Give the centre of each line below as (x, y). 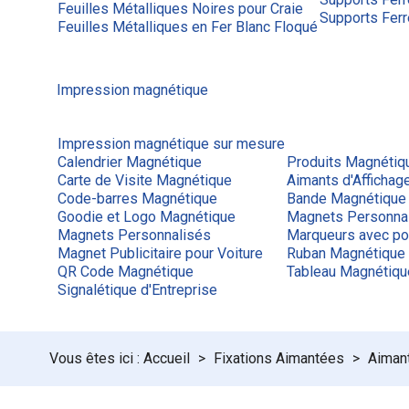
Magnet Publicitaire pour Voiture (160, 253)
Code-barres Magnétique (137, 199)
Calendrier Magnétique (130, 162)
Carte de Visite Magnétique (145, 180)
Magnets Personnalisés (134, 235)
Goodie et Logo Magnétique (147, 217)
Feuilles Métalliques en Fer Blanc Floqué (188, 27)
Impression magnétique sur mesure (171, 144)
